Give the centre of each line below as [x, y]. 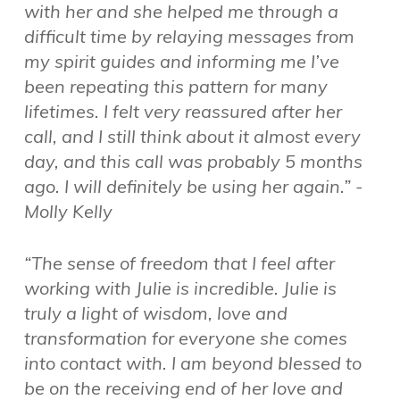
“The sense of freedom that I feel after [179, 263]
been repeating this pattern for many [175, 87]
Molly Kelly [68, 212]
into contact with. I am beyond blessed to [192, 363]
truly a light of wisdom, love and [155, 313]
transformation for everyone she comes [185, 338]
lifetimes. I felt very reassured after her [183, 112]
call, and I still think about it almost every [192, 137]
